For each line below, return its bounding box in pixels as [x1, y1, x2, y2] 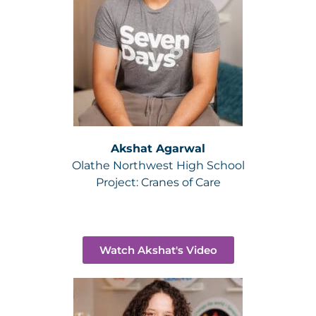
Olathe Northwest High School [71, 159, 245, 172]
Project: [95, 176, 141, 189]
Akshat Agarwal [111, 142, 205, 155]
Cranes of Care [140, 176, 221, 189]
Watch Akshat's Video [99, 243, 217, 257]
